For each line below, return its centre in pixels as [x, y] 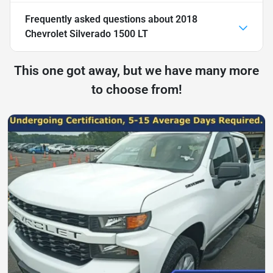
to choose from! [136, 89]
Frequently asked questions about [100, 19]
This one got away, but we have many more [136, 70]
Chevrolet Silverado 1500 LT [87, 34]
